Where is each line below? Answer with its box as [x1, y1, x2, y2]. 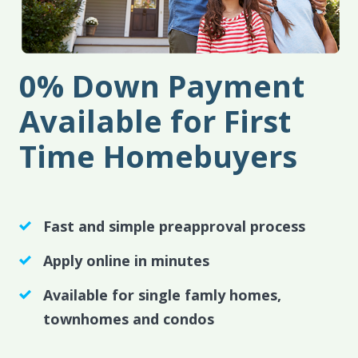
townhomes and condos [42, 308, 214, 328]
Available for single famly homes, [42, 284, 281, 304]
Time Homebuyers [18, 134, 297, 177]
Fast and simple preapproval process [42, 216, 305, 236]
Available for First [18, 99, 291, 141]
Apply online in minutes [42, 250, 209, 270]
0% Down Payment [18, 64, 304, 106]
